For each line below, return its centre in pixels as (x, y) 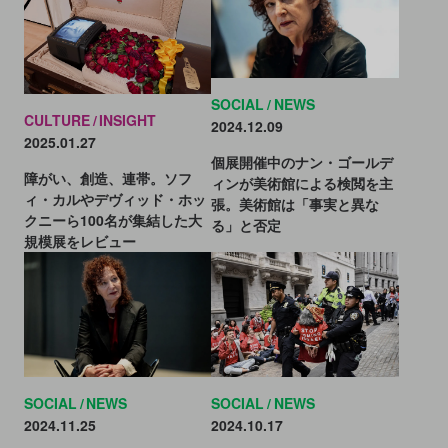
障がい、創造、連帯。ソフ (107, 177)
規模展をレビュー (79, 240)
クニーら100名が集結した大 (112, 219)
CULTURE (56, 119)
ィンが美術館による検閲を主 (302, 183)
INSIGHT (128, 119)
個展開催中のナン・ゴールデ (302, 162)
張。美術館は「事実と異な (295, 204)
